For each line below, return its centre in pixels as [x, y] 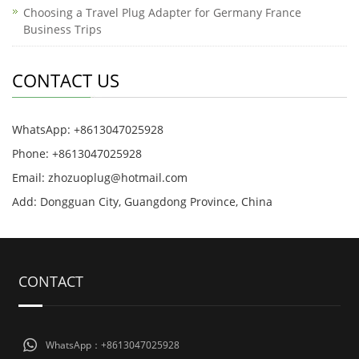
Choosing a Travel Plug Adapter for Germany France [162, 12]
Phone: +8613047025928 [77, 153]
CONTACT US [66, 80]
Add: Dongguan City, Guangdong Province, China [142, 202]
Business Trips [63, 29]
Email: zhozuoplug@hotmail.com [100, 177]
